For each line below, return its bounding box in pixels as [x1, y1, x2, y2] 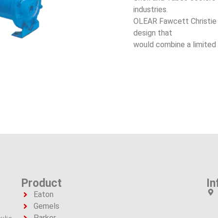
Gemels [34, 201, 59, 211]
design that [133, 28, 172, 37]
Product [21, 176, 62, 190]
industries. [133, 4, 168, 14]
